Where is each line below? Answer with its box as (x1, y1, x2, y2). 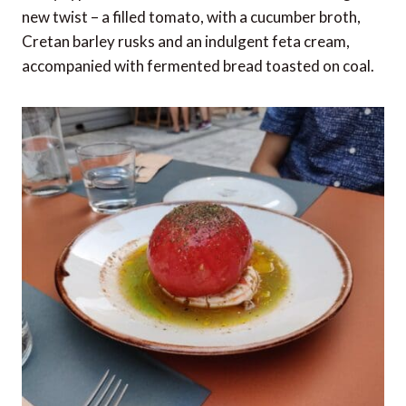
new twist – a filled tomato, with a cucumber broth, (22, 7, 361, 27)
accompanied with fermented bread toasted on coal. (22, 56, 374, 76)
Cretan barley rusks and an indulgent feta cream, (22, 32, 350, 52)
